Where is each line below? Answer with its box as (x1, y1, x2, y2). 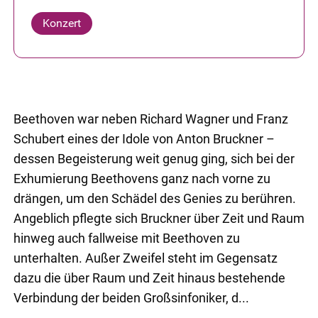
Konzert (42, 16, 81, 30)
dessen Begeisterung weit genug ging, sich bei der (13, 150, 295, 166)
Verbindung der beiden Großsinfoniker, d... (13, 290, 249, 305)
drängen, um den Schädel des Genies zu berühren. (13, 190, 296, 206)
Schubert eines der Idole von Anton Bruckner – (13, 131, 275, 146)
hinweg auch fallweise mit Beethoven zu (13, 230, 240, 246)
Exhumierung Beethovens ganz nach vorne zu (13, 170, 270, 186)
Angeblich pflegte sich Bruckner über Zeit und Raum (13, 210, 305, 226)
